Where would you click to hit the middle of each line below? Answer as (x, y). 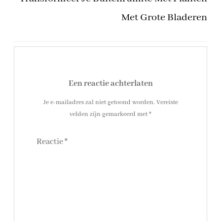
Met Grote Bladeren (164, 17)
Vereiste (167, 102)
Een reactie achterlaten (110, 83)
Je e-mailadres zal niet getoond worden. (99, 102)
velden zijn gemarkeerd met (109, 114)
